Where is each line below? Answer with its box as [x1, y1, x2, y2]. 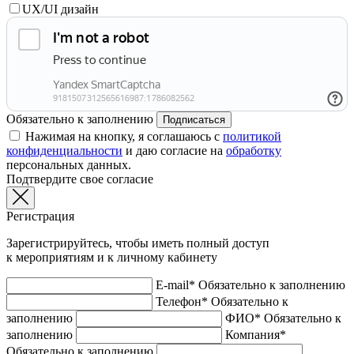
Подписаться [163, 113, 225, 126]
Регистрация [6, 209, 74, 223]
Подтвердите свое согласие [6, 171, 153, 186]
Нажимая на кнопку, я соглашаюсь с [25, 129, 223, 143]
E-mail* [156, 277, 195, 292]
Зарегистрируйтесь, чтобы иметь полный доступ [6, 235, 269, 250]
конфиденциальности [6, 143, 122, 157]
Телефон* [156, 294, 208, 308]
